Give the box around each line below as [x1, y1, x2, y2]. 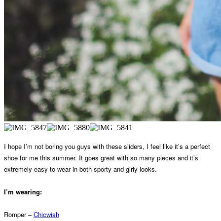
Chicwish [34, 210, 59, 220]
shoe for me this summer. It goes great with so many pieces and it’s [4, 153, 198, 163]
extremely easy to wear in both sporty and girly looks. [4, 164, 157, 174]
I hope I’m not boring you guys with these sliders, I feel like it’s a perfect [4, 142, 210, 151]
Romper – [4, 210, 34, 220]
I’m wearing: [4, 187, 42, 197]
